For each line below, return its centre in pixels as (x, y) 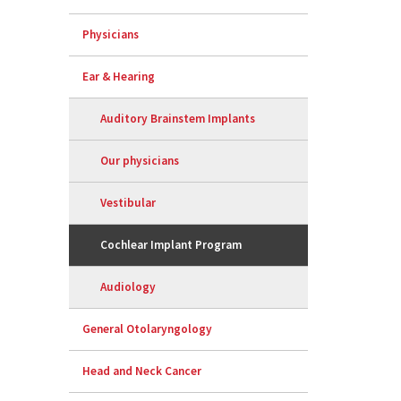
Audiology (128, 287)
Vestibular (128, 203)
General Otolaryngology (148, 329)
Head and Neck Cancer (142, 371)
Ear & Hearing (119, 77)
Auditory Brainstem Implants (178, 119)
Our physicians (140, 161)
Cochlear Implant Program (171, 245)
